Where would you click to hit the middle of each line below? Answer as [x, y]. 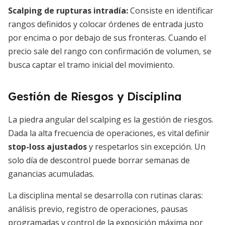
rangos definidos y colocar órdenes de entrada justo [106, 24]
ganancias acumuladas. [51, 174]
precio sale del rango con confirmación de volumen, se [110, 51]
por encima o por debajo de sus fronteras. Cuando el [107, 38]
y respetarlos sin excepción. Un [146, 147]
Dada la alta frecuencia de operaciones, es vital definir [109, 133]
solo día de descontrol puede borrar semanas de [99, 160]
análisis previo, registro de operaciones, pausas [98, 209]
